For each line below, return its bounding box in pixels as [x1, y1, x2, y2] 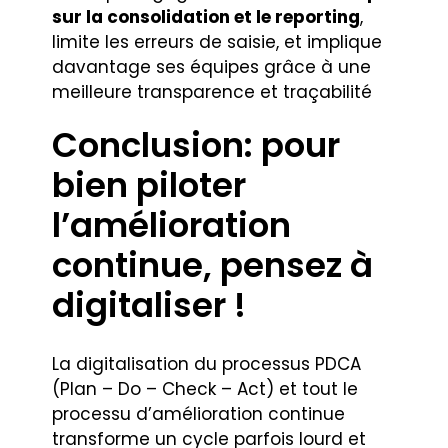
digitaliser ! [52, 280, 247, 329]
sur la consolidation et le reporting [52, 4, 361, 29]
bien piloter [52, 160, 247, 209]
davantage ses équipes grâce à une [52, 54, 372, 79]
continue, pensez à [52, 240, 374, 289]
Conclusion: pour [52, 120, 341, 169]
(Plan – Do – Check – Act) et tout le [52, 377, 359, 402]
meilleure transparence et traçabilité [52, 79, 373, 104]
